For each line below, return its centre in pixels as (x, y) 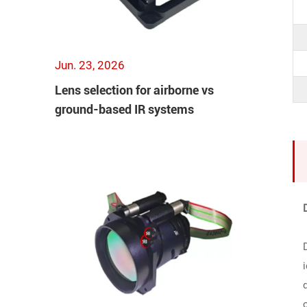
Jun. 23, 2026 (90, 65)
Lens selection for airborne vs (134, 90)
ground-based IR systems (124, 110)
